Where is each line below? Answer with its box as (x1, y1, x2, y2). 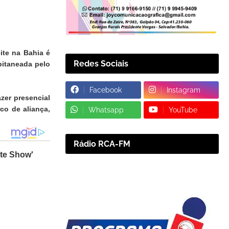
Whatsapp (88, 105, 124, 114)
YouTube (168, 105, 197, 114)
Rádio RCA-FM (74, 139, 130, 149)
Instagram (166, 85, 200, 94)
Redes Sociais (74, 58, 128, 68)
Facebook (89, 85, 122, 94)
